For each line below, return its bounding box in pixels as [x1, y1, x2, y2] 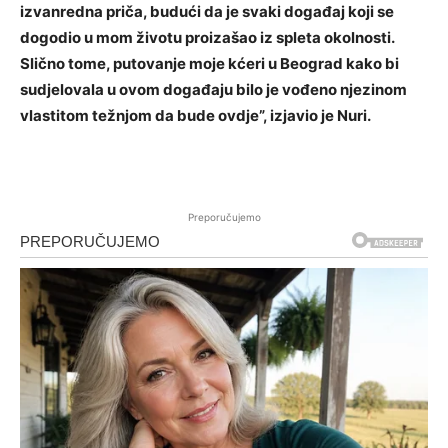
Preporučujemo [187, 211, 261, 224]
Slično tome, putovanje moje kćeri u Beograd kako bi [20, 54, 399, 74]
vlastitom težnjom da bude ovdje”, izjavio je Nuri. [20, 106, 371, 126]
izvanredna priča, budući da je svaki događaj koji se [20, 2, 394, 22]
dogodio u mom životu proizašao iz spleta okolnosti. [20, 28, 394, 48]
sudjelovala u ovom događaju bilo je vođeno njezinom [20, 80, 407, 100]
